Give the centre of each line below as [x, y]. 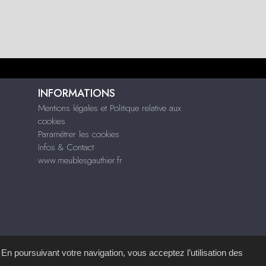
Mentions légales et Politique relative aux [109, 108]
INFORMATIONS [76, 93]
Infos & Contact [66, 147]
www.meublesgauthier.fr [80, 160]
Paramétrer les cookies [78, 134]
